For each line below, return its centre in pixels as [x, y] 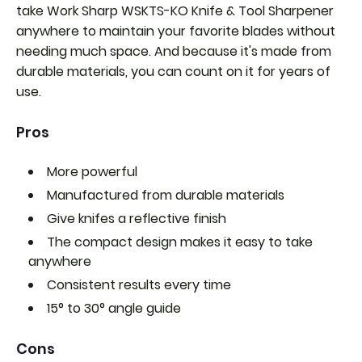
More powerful [92, 172]
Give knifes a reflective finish [137, 219]
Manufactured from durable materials [166, 195]
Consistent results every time [139, 285]
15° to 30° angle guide [114, 308]
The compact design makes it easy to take [180, 242]
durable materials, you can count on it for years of [173, 72]
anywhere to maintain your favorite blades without [176, 31]
